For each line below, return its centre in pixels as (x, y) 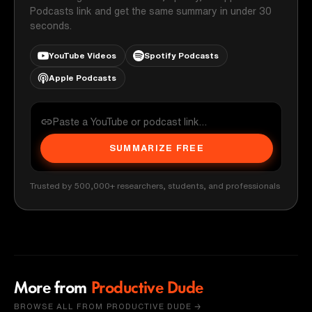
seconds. (51, 25)
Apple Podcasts (83, 77)
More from (51, 289)
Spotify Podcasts (181, 55)
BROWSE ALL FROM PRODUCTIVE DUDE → (108, 306)
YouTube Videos (83, 55)
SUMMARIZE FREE (157, 148)
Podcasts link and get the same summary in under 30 (151, 11)
